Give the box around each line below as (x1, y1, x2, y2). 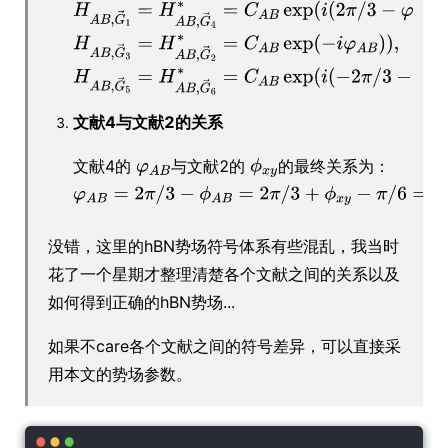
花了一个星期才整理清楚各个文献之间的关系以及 (48, 263, 400, 284)
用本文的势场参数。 (48, 363, 192, 384)
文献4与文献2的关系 (73, 111, 223, 132)
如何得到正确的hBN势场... (48, 291, 235, 312)
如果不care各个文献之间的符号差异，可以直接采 (48, 335, 401, 356)
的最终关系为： (277, 155, 390, 176)
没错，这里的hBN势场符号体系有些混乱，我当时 (48, 235, 399, 256)
